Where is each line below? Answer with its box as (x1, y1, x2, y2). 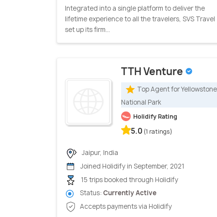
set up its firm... (65, 25, 110, 34)
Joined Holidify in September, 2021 (79, 162, 185, 171)
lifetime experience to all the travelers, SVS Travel (65, 14, 215, 23)
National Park (121, 97, 161, 107)
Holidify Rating (133, 112, 177, 121)
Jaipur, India (80, 148, 118, 157)
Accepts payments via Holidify (78, 201, 172, 211)
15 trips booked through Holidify (79, 175, 178, 185)
